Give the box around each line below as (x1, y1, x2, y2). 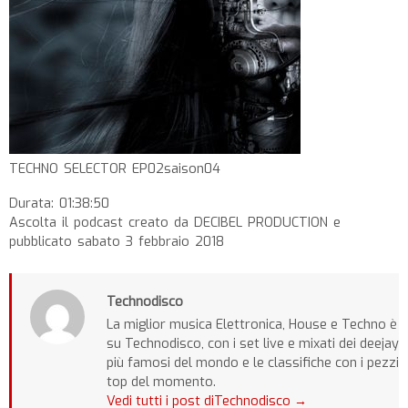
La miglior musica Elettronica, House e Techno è (107, 316, 397, 334)
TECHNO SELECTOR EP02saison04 (9, 160, 220, 178)
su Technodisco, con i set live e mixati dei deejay (107, 335, 399, 353)
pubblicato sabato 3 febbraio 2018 (9, 233, 224, 251)
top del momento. (107, 373, 216, 392)
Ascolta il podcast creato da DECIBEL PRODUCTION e (9, 214, 341, 232)
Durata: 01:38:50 (9, 195, 109, 213)
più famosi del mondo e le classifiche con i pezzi (107, 354, 399, 372)
